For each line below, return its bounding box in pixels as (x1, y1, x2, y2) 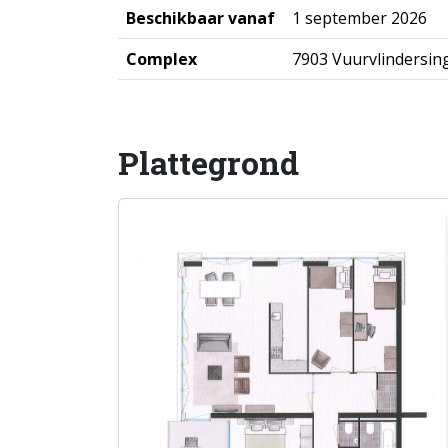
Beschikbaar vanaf (126, 7, 275, 29)
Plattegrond (118, 141, 299, 184)
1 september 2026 (292, 7, 427, 29)
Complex (126, 48, 197, 70)
